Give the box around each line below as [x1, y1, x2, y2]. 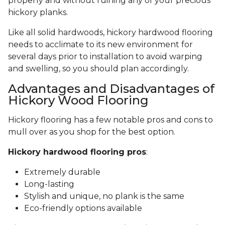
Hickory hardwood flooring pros [8, 147, 146, 157]
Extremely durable [24, 167, 100, 177]
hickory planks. [8, 8, 70, 18]
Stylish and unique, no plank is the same [24, 191, 184, 201]
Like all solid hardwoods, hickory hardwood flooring [8, 28, 213, 38]
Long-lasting [24, 179, 74, 189]
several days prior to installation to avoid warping [8, 52, 202, 62]
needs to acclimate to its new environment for [8, 40, 193, 50]
